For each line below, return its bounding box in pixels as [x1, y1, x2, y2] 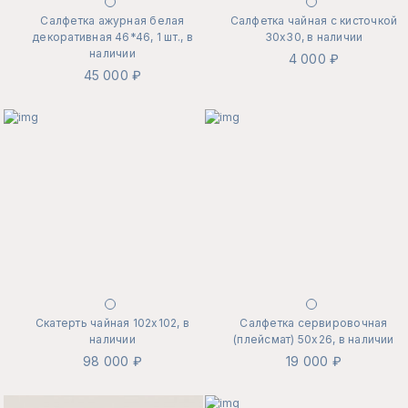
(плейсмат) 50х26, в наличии [233, 332, 394, 347]
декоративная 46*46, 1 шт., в [32, 30, 193, 45]
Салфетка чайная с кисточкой [229, 14, 398, 28]
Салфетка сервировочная [240, 316, 388, 331]
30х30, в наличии [264, 30, 363, 45]
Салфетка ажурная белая [40, 14, 185, 28]
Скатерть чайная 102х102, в [35, 316, 190, 331]
